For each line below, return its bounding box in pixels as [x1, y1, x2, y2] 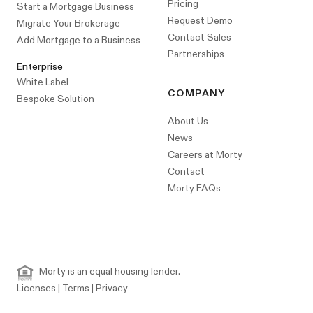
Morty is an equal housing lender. [39, 265, 180, 278]
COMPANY [168, 87, 226, 100]
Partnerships [168, 48, 224, 61]
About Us [168, 115, 208, 128]
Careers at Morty [168, 148, 242, 161]
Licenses [17, 282, 56, 295]
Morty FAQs [168, 182, 221, 195]
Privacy [96, 282, 128, 295]
